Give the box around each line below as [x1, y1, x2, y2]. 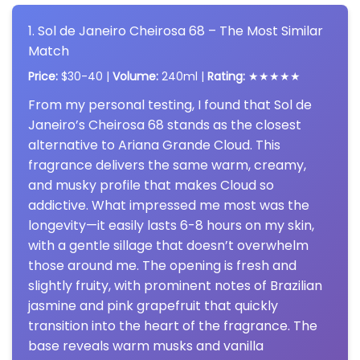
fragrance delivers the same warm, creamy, [28, 155, 306, 174]
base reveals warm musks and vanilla [28, 336, 264, 355]
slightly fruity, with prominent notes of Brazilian [28, 276, 322, 295]
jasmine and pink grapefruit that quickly [28, 296, 278, 315]
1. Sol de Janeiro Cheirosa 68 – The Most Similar [28, 21, 323, 40]
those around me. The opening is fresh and [28, 256, 297, 275]
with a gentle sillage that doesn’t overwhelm [28, 235, 309, 255]
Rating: [207, 67, 245, 84]
